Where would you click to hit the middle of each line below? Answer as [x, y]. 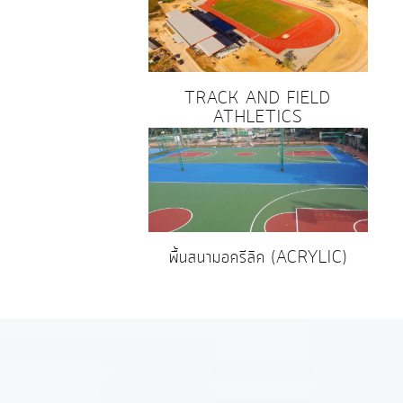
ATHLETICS [258, 117]
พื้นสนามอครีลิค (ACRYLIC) [258, 259]
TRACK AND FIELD [258, 99]
